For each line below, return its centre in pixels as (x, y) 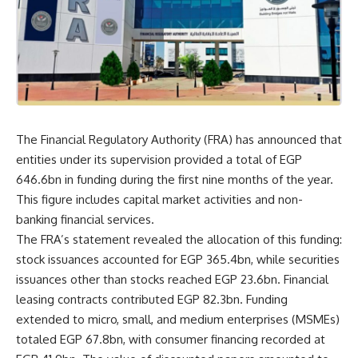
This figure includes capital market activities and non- (159, 199)
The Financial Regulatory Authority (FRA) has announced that (179, 139)
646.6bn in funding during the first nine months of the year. (175, 179)
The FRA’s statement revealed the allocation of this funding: (179, 239)
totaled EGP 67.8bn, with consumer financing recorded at (171, 339)
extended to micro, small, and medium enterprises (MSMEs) (178, 319)
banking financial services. (85, 219)
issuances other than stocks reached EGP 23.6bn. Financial (172, 279)
